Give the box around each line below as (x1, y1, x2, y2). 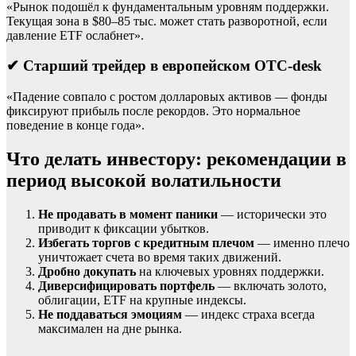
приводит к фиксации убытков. (38, 221, 209, 235)
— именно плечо (254, 235, 350, 250)
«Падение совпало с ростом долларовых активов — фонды (6, 90, 327, 104)
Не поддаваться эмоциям (38, 307, 182, 321)
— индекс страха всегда (182, 307, 315, 321)
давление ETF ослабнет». (6, 28, 144, 42)
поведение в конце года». (6, 118, 145, 133)
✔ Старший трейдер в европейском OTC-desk (6, 57, 322, 75)
